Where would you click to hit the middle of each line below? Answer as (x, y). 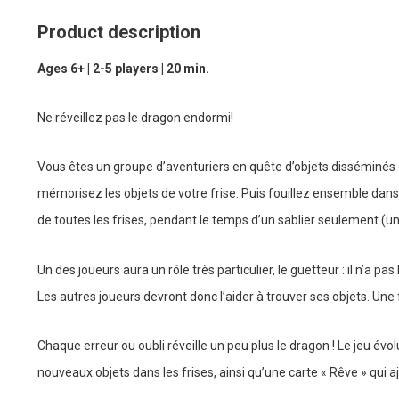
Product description (119, 32)
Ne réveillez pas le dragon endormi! (135, 118)
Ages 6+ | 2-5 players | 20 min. (123, 69)
